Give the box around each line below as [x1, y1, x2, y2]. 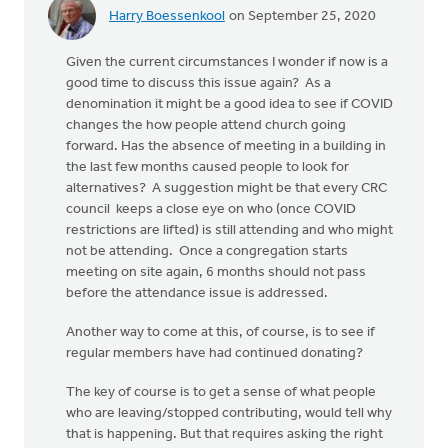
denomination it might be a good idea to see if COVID [66, 97, 393, 112]
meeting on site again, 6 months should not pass [66, 265, 366, 280]
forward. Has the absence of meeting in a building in [66, 139, 386, 154]
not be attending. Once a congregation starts [66, 244, 348, 259]
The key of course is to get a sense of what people [66, 385, 376, 400]
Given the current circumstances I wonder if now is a [66, 55, 388, 70]
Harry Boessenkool [109, 8, 225, 24]
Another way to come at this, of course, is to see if [66, 325, 375, 340]
